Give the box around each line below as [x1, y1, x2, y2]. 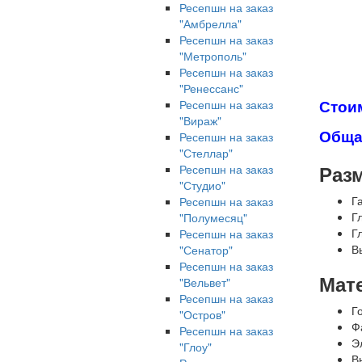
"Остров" [179, 306, 225, 322]
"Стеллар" [179, 145, 233, 161]
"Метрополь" [179, 48, 246, 64]
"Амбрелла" [179, 15, 242, 32]
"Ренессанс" [179, 80, 243, 96]
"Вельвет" [179, 274, 230, 290]
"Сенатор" [179, 242, 233, 258]
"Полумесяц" [179, 209, 247, 225]
